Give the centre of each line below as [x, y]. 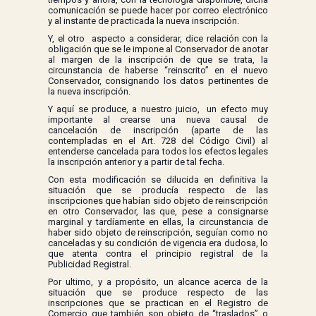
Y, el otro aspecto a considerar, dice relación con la [158, 39]
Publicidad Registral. [90, 265]
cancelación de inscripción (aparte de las [158, 130]
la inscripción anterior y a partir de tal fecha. [136, 162]
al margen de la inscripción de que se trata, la [158, 60]
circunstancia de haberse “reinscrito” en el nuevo [158, 71]
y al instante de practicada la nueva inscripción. [144, 21]
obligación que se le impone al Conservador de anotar [158, 49]
